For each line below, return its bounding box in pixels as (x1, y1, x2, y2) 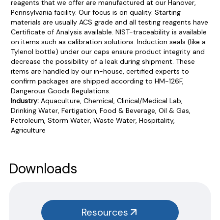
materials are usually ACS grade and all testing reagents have (10, 17, 208, 27)
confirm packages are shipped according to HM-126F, (10, 76, 184, 85)
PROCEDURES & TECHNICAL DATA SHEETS (6, 144, 157, 155)
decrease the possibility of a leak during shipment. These (10, 56, 195, 66)
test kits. (6, 184, 35, 193)
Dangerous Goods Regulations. (10, 86, 110, 95)
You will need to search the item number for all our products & (6, 174, 211, 184)
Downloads (8, 159, 77, 178)
